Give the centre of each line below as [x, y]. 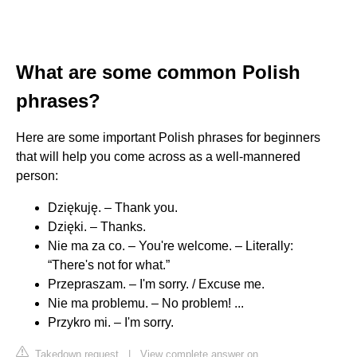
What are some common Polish [158, 72]
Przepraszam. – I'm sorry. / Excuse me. [156, 284]
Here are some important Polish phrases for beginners [168, 137]
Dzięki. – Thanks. [97, 226]
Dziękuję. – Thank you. [113, 207]
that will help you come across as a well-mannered [158, 156]
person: [37, 175]
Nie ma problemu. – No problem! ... [146, 303]
